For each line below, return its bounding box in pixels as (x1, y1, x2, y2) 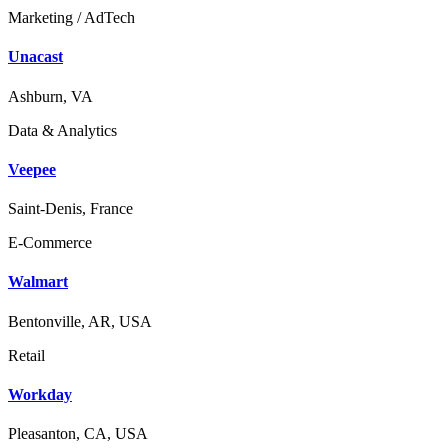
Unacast (8, 48, 63, 66)
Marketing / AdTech (8, 9, 135, 27)
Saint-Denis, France (8, 200, 133, 218)
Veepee (8, 160, 56, 178)
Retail (8, 346, 45, 364)
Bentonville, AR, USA (8, 312, 152, 330)
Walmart (8, 273, 68, 291)
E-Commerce (8, 234, 92, 252)
